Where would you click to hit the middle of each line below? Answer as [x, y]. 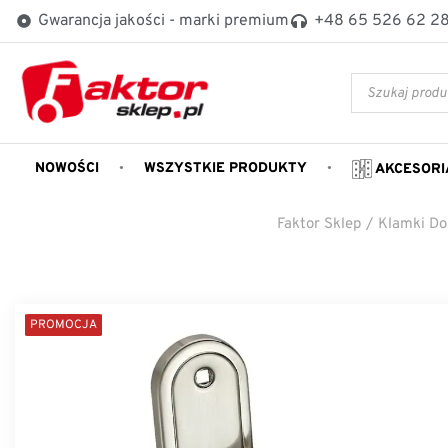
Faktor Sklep [318, 224]
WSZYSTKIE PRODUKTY [225, 169]
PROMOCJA [63, 324]
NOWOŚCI [67, 169]
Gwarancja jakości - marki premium [163, 21]
